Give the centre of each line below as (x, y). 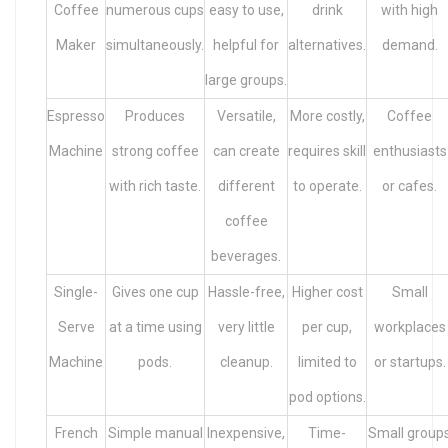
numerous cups (155, 10)
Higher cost (327, 292)
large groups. (246, 80)
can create (246, 151)
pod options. (327, 397)
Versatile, (246, 116)
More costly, (327, 116)
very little (246, 327)
